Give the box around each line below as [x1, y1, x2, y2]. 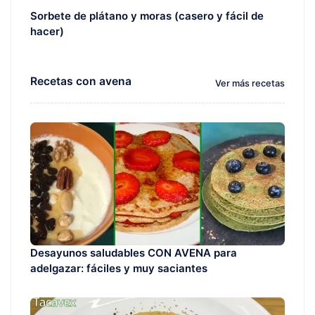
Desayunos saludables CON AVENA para [30, 245, 237, 259]
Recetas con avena [30, 74, 131, 88]
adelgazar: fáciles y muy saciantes [30, 261, 207, 275]
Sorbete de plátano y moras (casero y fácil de [30, 8, 264, 22]
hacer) [30, 24, 64, 38]
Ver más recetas [215, 78, 285, 89]
